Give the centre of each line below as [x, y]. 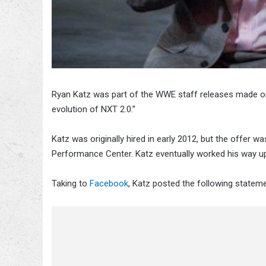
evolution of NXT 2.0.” [94, 109]
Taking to [71, 183]
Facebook [109, 183]
